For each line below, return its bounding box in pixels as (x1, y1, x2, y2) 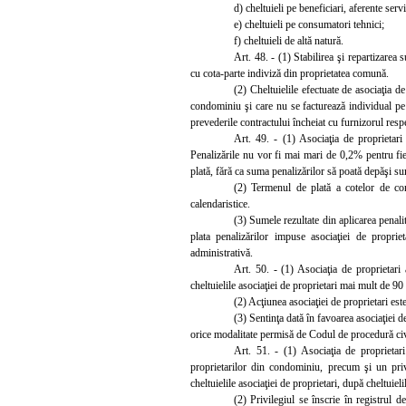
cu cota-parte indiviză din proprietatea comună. (190, 66, 389, 80)
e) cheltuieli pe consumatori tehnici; (234, 17, 384, 31)
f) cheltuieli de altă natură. (234, 34, 343, 47)
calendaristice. (190, 197, 250, 210)
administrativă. (190, 246, 253, 259)
